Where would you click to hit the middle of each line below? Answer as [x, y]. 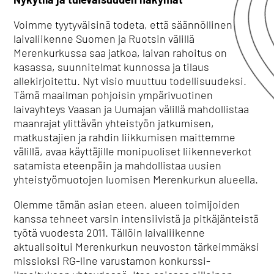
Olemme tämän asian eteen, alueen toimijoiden [127, 204]
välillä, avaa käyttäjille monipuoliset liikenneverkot [133, 151]
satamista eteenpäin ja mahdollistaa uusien [118, 165]
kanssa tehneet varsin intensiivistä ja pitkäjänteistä [136, 218]
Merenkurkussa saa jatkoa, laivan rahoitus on [120, 53]
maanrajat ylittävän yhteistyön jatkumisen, [114, 123]
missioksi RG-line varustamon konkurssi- [112, 261]
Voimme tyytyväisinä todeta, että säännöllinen [123, 24]
